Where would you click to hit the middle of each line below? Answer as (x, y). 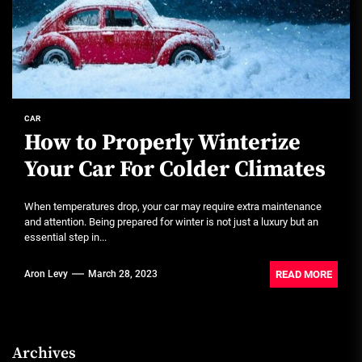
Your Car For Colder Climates (175, 169)
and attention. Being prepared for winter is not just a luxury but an (171, 222)
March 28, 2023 (123, 274)
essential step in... (65, 237)
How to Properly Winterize (162, 143)
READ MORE (304, 274)
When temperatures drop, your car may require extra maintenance (173, 206)
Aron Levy (46, 274)
